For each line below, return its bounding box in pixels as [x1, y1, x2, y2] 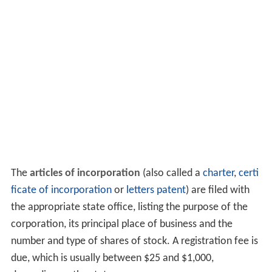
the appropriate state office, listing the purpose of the [10, 202, 248, 214]
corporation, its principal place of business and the [10, 219, 233, 231]
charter [202, 168, 234, 180]
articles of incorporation [29, 168, 140, 180]
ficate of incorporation [10, 185, 112, 197]
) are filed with [185, 185, 250, 197]
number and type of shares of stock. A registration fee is [10, 236, 258, 248]
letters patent [126, 185, 186, 197]
